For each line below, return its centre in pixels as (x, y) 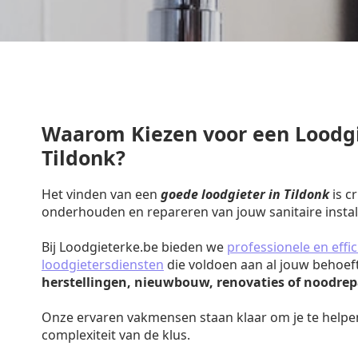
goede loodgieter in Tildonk (245, 194)
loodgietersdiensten (103, 265)
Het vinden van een (101, 194)
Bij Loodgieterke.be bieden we (134, 247)
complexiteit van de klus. (116, 335)
